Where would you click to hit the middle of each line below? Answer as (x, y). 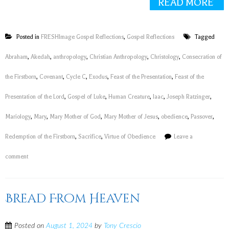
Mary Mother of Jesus (131, 117)
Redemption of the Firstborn (40, 137)
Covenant (51, 77)
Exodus (98, 77)
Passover (202, 117)
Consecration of (202, 57)
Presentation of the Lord (35, 97)
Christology (165, 57)
